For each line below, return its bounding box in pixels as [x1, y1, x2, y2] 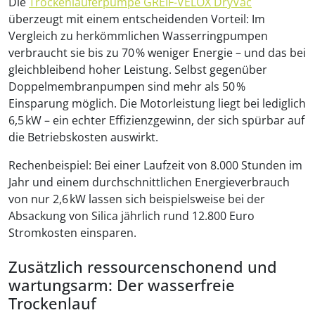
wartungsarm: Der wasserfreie [8, 274, 235, 295]
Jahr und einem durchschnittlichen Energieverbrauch [8, 174, 290, 190]
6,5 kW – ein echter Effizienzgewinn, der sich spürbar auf [8, 112, 304, 128]
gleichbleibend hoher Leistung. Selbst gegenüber [8, 61, 267, 77]
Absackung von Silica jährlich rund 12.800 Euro [8, 207, 255, 224]
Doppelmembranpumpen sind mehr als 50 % [8, 78, 245, 94]
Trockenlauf [8, 292, 96, 314]
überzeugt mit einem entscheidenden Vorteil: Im [8, 11, 265, 27]
